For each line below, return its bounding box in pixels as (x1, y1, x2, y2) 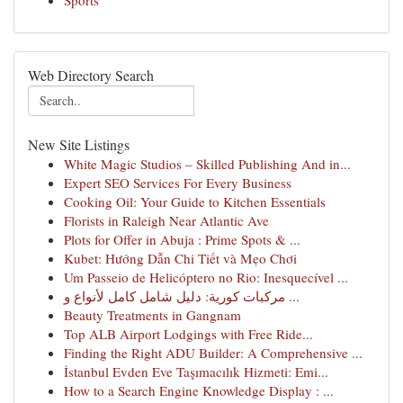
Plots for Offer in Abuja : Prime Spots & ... (64, 230, 300, 248)
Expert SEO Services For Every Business (64, 174, 291, 192)
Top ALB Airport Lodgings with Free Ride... (64, 325, 313, 343)
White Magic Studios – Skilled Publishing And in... (64, 155, 351, 173)
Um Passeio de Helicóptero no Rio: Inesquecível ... (64, 268, 348, 286)
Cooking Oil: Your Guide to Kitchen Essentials (64, 193, 326, 210)
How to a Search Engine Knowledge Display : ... (64, 381, 334, 399)
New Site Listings (28, 135, 130, 154)
